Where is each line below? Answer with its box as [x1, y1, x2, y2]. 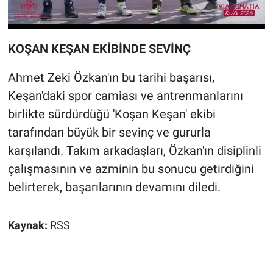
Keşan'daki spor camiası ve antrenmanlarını [7, 88, 243, 104]
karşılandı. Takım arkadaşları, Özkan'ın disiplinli [7, 143, 261, 158]
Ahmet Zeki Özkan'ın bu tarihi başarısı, [7, 70, 214, 85]
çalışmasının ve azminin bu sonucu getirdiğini [7, 161, 254, 177]
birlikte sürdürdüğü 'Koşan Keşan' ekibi [7, 107, 216, 122]
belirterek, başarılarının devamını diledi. [7, 180, 221, 195]
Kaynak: [7, 219, 50, 232]
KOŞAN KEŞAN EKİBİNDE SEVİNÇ [7, 41, 191, 57]
